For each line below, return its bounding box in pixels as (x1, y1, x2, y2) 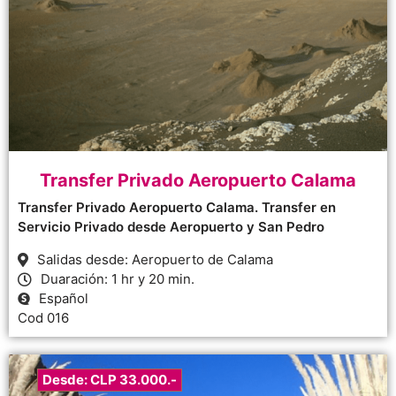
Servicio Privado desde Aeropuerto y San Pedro (18, 218, 324, 236)
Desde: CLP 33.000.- (42, 371, 177, 389)
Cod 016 (18, 309, 69, 327)
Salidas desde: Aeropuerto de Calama (37, 251, 273, 269)
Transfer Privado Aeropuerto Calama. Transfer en (18, 199, 336, 217)
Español (39, 290, 88, 308)
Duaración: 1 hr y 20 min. (41, 270, 194, 288)
